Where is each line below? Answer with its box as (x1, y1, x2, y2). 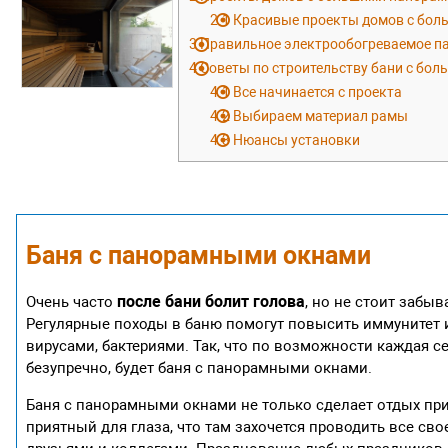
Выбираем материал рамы (230, 107, 409, 124)
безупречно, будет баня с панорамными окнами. (26, 358, 373, 377)
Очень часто (26, 292, 118, 311)
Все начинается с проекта (230, 83, 403, 100)
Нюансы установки (230, 131, 361, 148)
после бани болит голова (117, 291, 306, 311)
